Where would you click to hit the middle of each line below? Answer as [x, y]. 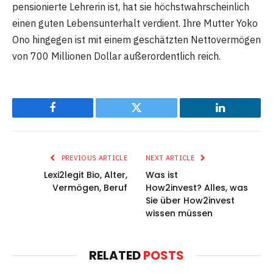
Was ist [162, 175]
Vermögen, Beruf [90, 187]
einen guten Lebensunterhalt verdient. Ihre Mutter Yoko [135, 23]
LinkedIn [239, 117]
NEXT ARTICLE [171, 158]
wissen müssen [179, 213]
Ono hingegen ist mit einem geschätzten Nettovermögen [136, 39]
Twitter [151, 117]
